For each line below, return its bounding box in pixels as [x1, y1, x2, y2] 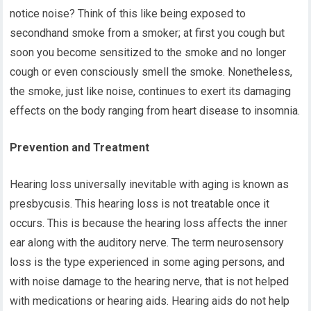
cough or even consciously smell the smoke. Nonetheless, [10, 65, 293, 78]
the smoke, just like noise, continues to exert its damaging [10, 85, 292, 98]
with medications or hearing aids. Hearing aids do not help [10, 294, 290, 308]
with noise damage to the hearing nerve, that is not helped [10, 275, 289, 288]
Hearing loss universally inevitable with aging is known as [10, 178, 289, 191]
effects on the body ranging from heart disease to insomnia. [10, 104, 301, 117]
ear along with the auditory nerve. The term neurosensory [10, 236, 285, 249]
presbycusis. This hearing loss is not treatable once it [10, 197, 270, 210]
